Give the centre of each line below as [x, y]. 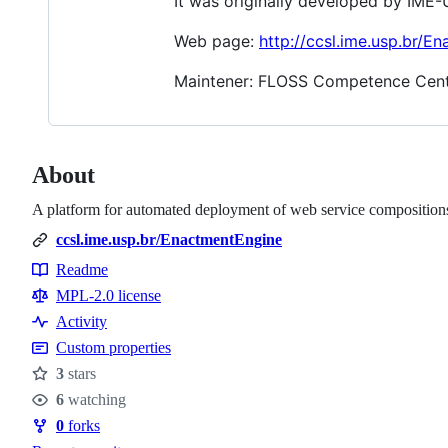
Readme [82, 269]
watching [95, 399]
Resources [72, 290]
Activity [81, 321]
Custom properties [113, 347]
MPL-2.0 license [108, 295]
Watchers [70, 412]
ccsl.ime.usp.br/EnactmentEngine [169, 239]
